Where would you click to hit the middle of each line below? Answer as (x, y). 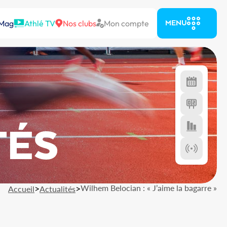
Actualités (58, 189)
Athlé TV (40, 23)
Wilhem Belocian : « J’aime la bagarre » (149, 188)
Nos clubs (80, 23)
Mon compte (126, 23)
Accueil (21, 189)
